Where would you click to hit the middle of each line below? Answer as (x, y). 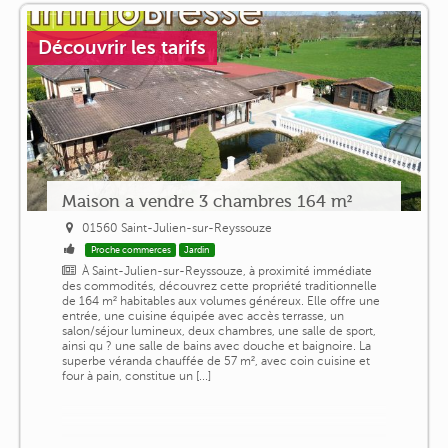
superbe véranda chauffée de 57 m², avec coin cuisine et (215, 360)
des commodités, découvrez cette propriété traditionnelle (219, 285)
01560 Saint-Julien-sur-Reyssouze (177, 227)
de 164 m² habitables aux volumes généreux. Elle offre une (220, 300)
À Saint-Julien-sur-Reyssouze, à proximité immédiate (227, 270)
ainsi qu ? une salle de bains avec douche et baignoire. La (216, 345)
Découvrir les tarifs (122, 47)
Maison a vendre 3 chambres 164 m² (206, 200)
